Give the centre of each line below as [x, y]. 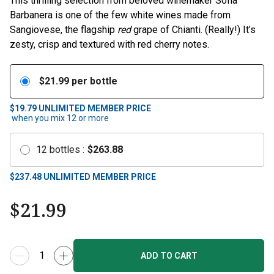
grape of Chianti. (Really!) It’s [193, 30]
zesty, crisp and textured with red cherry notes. [109, 44]
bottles [65, 150]
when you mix [38, 118]
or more [93, 118]
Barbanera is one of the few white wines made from [120, 15]
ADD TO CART [169, 256]
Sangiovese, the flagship [64, 30]
